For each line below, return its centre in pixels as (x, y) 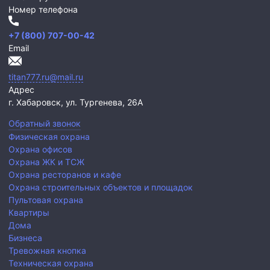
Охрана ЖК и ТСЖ (46, 162)
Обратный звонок (45, 124)
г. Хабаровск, (37, 102)
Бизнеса (25, 238)
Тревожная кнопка (47, 251)
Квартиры (29, 213)
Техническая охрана (51, 263)
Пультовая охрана (46, 200)
